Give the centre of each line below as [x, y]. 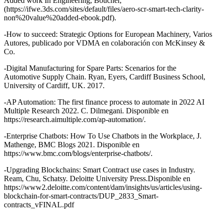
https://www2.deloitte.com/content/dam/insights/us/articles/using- [103, 187]
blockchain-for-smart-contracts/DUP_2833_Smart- [81, 196]
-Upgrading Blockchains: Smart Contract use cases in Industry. [100, 170]
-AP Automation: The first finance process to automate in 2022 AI [104, 102]
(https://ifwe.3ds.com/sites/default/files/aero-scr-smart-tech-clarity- [104, 9]
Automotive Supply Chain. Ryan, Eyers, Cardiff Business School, [105, 77]
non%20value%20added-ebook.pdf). [60, 18]
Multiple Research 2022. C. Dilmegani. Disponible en [86, 111]
